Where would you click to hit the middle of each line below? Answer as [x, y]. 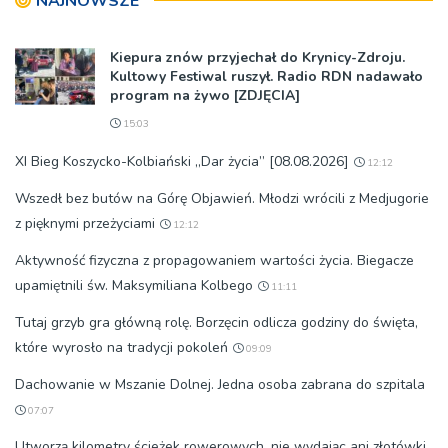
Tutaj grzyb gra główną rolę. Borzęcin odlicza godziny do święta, [216, 322]
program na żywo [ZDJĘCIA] [205, 95]
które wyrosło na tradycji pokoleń [121, 347]
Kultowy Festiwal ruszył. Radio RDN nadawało [266, 76]
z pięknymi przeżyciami [85, 223]
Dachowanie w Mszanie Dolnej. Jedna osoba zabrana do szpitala [220, 384]
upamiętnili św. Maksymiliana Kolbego [134, 285]
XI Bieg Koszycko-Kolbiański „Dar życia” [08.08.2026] [182, 161]
